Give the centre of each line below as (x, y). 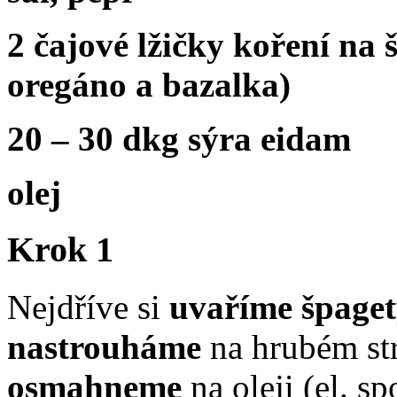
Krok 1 (60, 250)
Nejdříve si (88, 307)
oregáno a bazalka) (149, 84)
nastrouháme (104, 347)
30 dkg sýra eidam (214, 138)
